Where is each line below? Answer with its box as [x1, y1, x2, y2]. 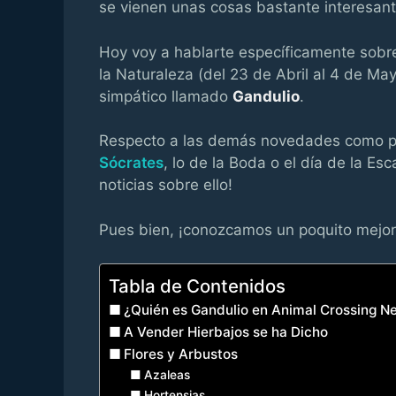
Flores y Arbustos [124, 346, 239, 363]
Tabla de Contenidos [109, 275, 286, 298]
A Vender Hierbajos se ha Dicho [124, 324, 329, 341]
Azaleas [143, 368, 190, 383]
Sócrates [99, 154, 164, 172]
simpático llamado [99, 87, 232, 105]
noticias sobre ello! [99, 176, 232, 194]
